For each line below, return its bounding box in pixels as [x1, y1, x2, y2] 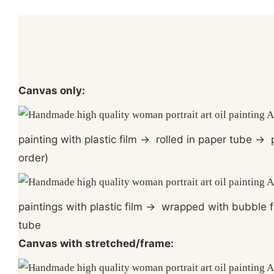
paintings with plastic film [18, 201, 146, 213]
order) [18, 152, 48, 165]
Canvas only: [18, 84, 85, 97]
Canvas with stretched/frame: [18, 237, 174, 250]
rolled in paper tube [150, 133, 255, 146]
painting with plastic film [18, 133, 140, 146]
